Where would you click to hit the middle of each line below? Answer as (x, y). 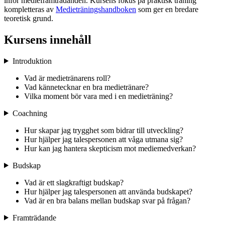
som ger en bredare (167, 9)
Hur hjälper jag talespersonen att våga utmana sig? (103, 139)
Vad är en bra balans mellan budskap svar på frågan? (107, 200)
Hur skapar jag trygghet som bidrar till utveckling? (104, 130)
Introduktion (32, 61)
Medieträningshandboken (96, 9)
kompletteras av (30, 9)
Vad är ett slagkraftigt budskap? (74, 182)
